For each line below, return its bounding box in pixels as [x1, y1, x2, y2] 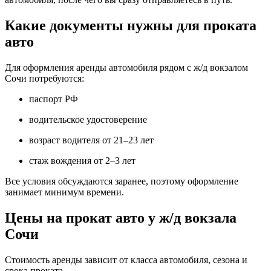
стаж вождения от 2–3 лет [29, 155, 135, 166]
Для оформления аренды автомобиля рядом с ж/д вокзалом [5, 62, 248, 73]
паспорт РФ [29, 94, 78, 104]
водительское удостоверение [29, 114, 147, 125]
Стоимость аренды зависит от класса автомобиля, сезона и [5, 254, 247, 265]
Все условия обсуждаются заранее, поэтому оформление [5, 176, 238, 186]
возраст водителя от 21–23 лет [29, 135, 154, 145]
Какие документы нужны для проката [5, 18, 256, 34]
